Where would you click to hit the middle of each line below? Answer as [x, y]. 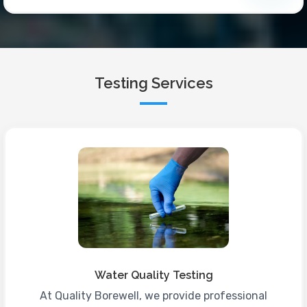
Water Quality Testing [153, 275]
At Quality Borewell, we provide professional [153, 295]
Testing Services [153, 83]
